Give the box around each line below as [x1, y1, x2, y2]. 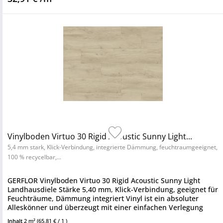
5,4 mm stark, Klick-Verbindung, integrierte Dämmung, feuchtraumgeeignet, [7, 143, 218, 151]
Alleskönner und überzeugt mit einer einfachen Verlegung [7, 203, 203, 212]
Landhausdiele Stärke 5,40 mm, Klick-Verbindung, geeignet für [7, 185, 218, 194]
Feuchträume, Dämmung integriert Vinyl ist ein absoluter [7, 194, 199, 203]
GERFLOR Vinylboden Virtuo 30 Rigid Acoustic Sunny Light [7, 176, 200, 185]
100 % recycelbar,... [7, 153, 61, 161]
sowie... [7, 212, 32, 221]
